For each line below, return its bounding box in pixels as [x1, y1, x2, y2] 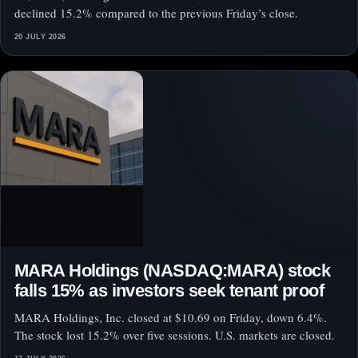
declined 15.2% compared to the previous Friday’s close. [14, 5, 298, 22]
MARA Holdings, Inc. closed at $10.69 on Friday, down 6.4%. [14, 309, 327, 326]
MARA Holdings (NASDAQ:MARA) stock [14, 261, 331, 281]
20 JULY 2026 [14, 33, 66, 42]
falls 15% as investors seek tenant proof [14, 280, 324, 301]
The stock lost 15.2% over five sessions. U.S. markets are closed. [14, 327, 335, 344]
